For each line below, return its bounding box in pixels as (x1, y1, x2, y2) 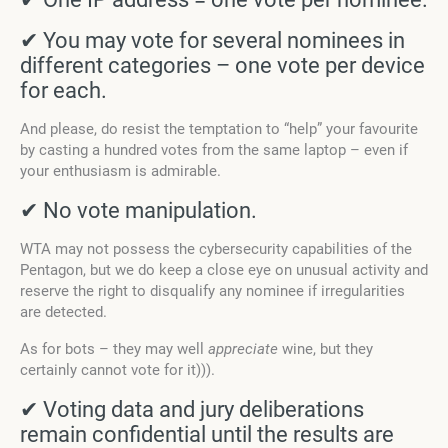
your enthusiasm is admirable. (20, 162, 221, 181)
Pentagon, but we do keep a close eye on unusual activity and (20, 261, 428, 280)
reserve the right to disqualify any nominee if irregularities (20, 282, 405, 301)
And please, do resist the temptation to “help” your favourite (20, 120, 418, 139)
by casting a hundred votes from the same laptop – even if (20, 141, 408, 160)
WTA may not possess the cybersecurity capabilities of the (20, 240, 412, 259)
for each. (20, 78, 107, 104)
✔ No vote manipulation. (20, 198, 257, 224)
